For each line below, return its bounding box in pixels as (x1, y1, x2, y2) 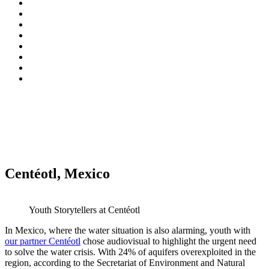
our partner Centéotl (5, 235, 80, 246)
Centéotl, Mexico (5, 165, 110, 181)
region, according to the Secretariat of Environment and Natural (5, 257, 245, 268)
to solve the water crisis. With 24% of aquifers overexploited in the (5, 246, 256, 257)
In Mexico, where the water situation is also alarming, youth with (5, 225, 250, 235)
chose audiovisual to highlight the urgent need (80, 235, 256, 246)
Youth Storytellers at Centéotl (29, 204, 140, 215)
